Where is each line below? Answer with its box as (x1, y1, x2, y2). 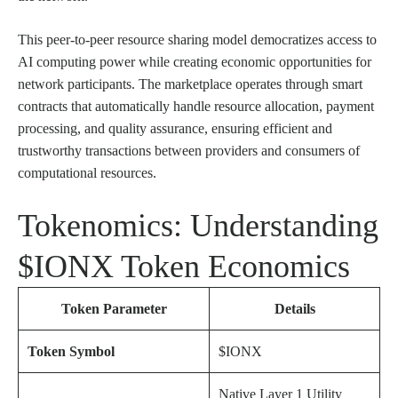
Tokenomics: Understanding (18, 207, 378, 243)
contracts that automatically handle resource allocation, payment (18, 98, 374, 114)
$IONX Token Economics (18, 248, 350, 284)
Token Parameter (60, 300, 167, 316)
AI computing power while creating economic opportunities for (18, 53, 371, 69)
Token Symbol (28, 343, 115, 359)
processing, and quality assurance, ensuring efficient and (18, 120, 332, 136)
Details (274, 300, 315, 316)
